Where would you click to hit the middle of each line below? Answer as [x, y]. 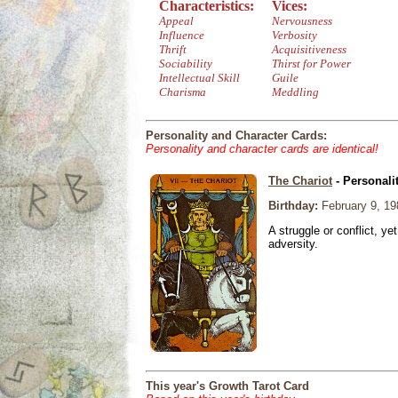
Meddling [295, 92]
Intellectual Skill [199, 78]
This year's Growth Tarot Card [227, 386]
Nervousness [302, 21]
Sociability [186, 64]
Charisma [183, 92]
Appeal [176, 21]
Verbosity [295, 35]
